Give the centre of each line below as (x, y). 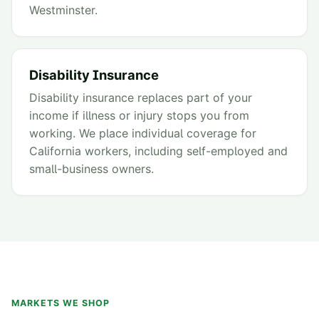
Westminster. (63, 10)
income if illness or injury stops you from (139, 116)
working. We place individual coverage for (143, 134)
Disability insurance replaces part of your (141, 98)
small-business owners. (91, 169)
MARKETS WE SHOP (61, 303)
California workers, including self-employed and (158, 151)
